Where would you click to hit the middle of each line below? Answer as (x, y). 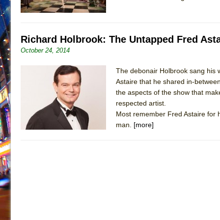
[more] (144, 124)
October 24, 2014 (45, 50)
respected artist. (143, 103)
